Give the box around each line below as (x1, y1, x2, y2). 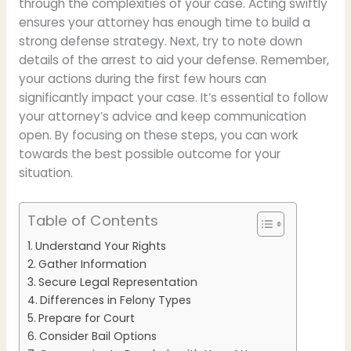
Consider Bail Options (38, 328, 157, 345)
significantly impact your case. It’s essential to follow (18, 89, 328, 107)
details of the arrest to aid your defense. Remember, (18, 52, 329, 69)
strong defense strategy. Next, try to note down (18, 33, 302, 50)
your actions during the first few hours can (18, 71, 266, 88)
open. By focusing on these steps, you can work (18, 127, 299, 144)
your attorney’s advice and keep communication (18, 108, 306, 125)
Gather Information (38, 256, 147, 273)
